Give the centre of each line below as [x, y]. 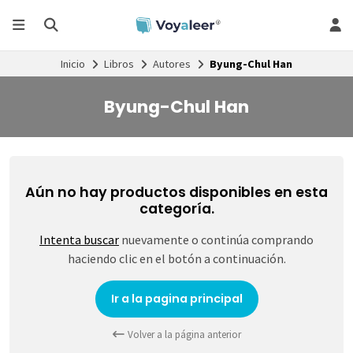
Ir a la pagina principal [176, 298]
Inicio [73, 63]
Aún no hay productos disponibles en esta [176, 193]
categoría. [176, 209]
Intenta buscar [79, 240]
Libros [119, 63]
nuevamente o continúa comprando [216, 240]
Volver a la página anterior [183, 334]
